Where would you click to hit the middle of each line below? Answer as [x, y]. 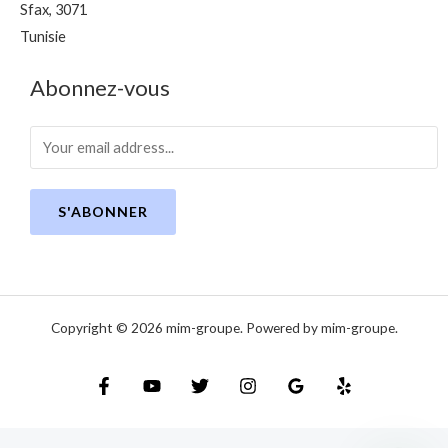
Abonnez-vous [100, 88]
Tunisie [43, 37]
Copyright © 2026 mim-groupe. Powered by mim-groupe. [224, 328]
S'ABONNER [103, 212]
